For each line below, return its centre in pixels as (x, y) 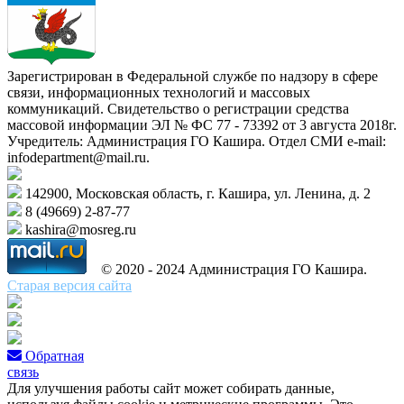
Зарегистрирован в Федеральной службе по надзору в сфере (193, 76)
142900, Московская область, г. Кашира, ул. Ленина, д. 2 (196, 193)
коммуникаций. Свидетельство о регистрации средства (178, 108)
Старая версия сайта (69, 285)
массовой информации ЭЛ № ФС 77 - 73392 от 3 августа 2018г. (202, 124)
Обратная (55, 355)
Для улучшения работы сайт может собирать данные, (171, 388)
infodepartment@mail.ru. (78, 157)
